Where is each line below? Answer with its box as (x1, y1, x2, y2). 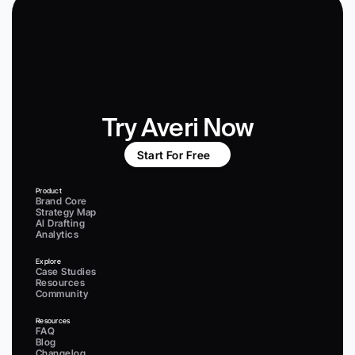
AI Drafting (36, 217, 86, 229)
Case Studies (36, 265, 97, 277)
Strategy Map (36, 206, 97, 218)
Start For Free (136, 147, 211, 162)
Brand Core (36, 195, 87, 207)
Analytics (36, 228, 79, 240)
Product (36, 186, 62, 195)
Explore (36, 257, 61, 265)
